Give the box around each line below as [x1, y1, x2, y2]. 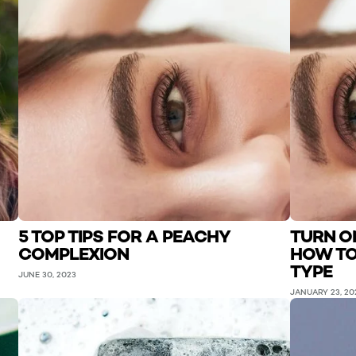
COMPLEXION [17, 242, 129, 265]
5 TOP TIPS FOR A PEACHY [17, 225, 230, 248]
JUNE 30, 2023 [17, 269, 76, 280]
